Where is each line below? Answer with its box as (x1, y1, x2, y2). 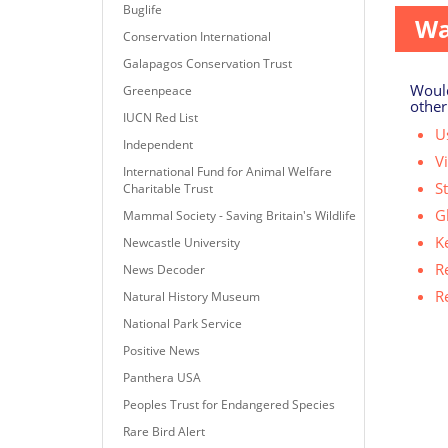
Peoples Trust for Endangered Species (123, 395, 335, 413)
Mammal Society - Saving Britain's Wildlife (123, 206, 356, 224)
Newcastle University (123, 233, 240, 251)
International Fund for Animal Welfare (123, 162, 332, 180)
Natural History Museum (123, 287, 260, 305)
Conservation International (123, 27, 271, 45)
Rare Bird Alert (123, 422, 205, 440)
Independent (123, 135, 193, 153)
